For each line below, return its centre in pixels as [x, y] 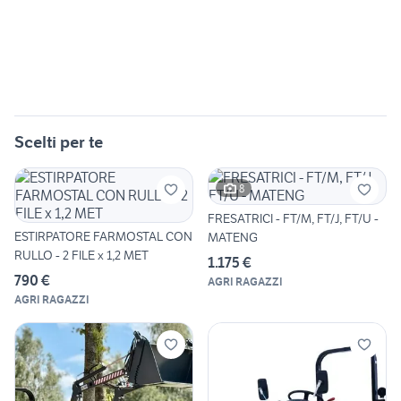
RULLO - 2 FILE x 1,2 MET [81, 256]
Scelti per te [59, 142]
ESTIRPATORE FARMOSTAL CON [103, 237]
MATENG [233, 238]
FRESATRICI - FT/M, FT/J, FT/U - [293, 219]
